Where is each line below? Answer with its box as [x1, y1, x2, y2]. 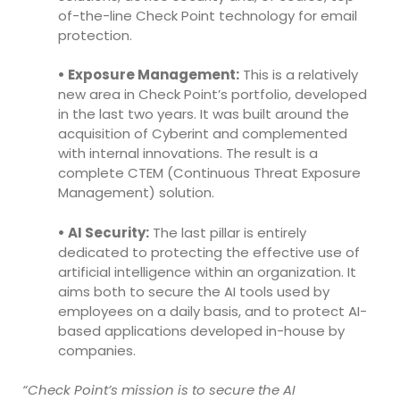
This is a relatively [239, 65, 358, 85]
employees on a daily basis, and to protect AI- [58, 301, 367, 321]
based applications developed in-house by [58, 321, 345, 340]
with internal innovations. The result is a [58, 144, 318, 163]
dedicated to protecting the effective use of [58, 242, 360, 262]
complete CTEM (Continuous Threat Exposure [58, 163, 361, 183]
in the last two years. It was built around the [58, 104, 349, 124]
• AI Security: [58, 222, 149, 242]
